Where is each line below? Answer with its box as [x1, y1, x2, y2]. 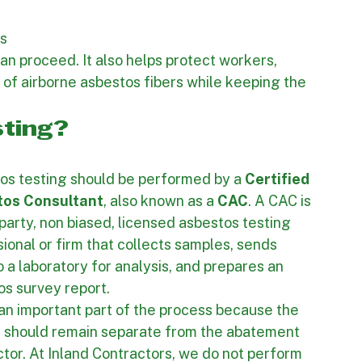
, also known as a [103, 260, 217, 277]
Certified [245, 238, 313, 255]
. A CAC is [248, 260, 314, 277]
